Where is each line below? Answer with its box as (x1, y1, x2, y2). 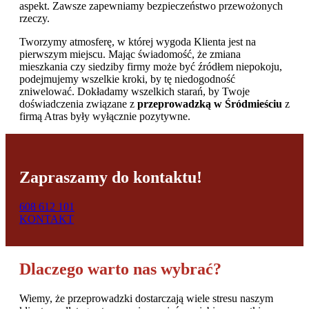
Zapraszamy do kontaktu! (19, 168, 202, 187)
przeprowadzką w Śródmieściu (137, 98, 282, 110)
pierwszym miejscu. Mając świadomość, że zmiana (19, 48, 241, 61)
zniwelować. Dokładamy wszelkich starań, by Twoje (19, 86, 250, 98)
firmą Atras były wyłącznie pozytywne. (19, 110, 190, 123)
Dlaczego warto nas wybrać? (19, 260, 221, 279)
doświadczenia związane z (19, 98, 137, 110)
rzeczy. (19, 12, 50, 25)
